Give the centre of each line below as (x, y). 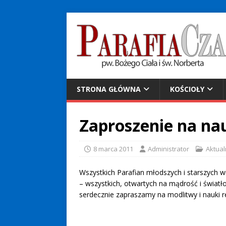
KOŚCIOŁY (187, 89)
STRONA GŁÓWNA (109, 89)
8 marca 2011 (113, 149)
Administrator (168, 149)
